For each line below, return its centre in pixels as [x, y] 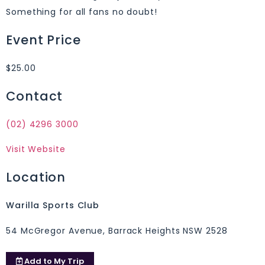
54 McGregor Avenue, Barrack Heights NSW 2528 [117, 230]
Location [36, 177]
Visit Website [36, 149]
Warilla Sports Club [53, 206]
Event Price [43, 40]
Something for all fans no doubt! [82, 12]
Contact [35, 96]
